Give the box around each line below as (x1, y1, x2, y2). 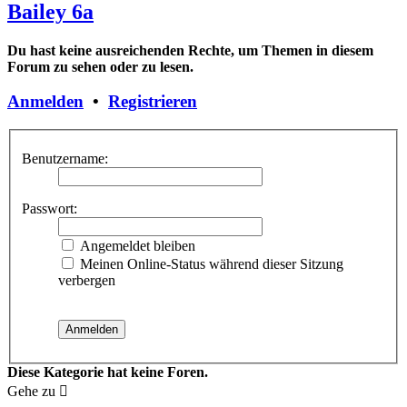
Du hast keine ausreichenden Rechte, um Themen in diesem (7, 42, 373, 58)
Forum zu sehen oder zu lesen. (7, 58, 194, 74)
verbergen (58, 272, 115, 288)
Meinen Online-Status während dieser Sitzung (76, 255, 343, 272)
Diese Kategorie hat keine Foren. (7, 363, 208, 380)
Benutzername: (22, 150, 108, 166)
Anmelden (7, 92, 84, 112)
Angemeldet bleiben (76, 237, 195, 253)
